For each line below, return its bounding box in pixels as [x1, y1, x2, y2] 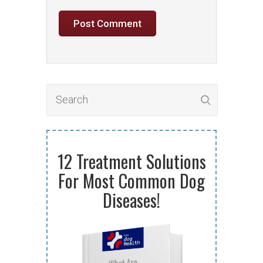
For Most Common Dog [58, 167, 205, 194]
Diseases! [103, 187, 160, 213]
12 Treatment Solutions [57, 148, 206, 174]
